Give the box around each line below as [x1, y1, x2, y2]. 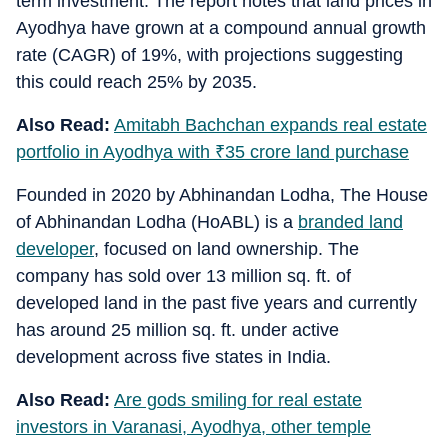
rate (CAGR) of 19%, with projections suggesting [16, 45, 403, 65]
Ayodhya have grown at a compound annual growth [16, 18, 426, 38]
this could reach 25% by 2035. [16, 72, 257, 92]
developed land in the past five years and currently [16, 293, 417, 313]
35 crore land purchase [225, 142, 409, 162]
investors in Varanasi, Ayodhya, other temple [16, 417, 371, 437]
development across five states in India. [16, 347, 331, 367]
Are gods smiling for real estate [114, 390, 362, 410]
